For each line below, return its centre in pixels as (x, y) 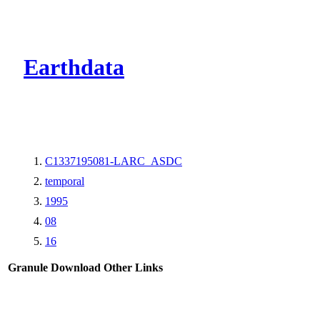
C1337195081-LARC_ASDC (114, 161)
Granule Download (54, 267)
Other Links (133, 267)
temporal (65, 181)
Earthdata (74, 67)
